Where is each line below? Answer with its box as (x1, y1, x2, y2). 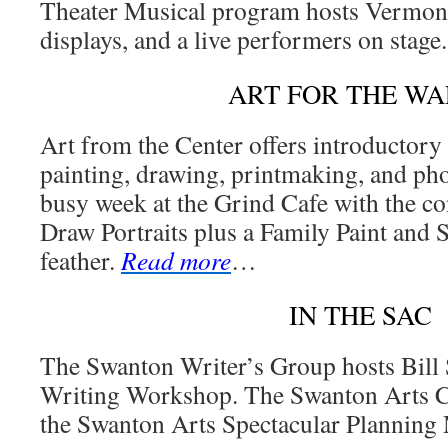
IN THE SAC (288, 297, 432, 333)
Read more (121, 243, 231, 277)
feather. (40, 243, 121, 277)
